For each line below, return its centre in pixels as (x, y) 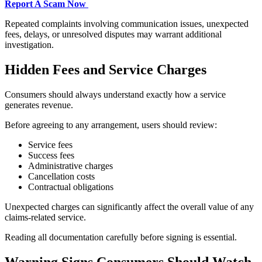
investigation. (29, 44)
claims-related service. (45, 217)
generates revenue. (39, 105)
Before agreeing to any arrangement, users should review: (111, 125)
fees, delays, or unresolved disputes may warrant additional (113, 34)
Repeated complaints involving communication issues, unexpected (127, 23)
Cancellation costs (61, 176)
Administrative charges (70, 166)
